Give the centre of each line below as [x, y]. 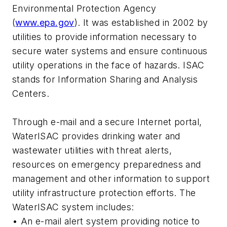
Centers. [31, 94]
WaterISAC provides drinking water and [96, 136]
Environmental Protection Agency [84, 9]
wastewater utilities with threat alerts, [92, 150]
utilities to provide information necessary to [104, 37]
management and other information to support [111, 179]
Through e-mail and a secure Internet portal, [107, 122]
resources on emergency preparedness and [107, 165]
